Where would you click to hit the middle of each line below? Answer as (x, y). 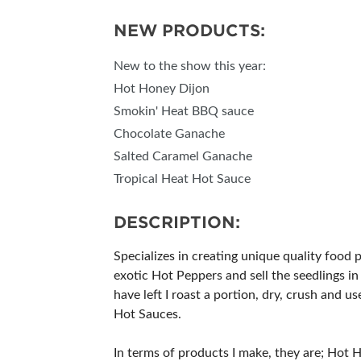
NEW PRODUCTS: (189, 31)
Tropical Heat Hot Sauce (182, 179)
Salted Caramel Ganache (183, 157)
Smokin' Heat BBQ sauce (184, 112)
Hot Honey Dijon (162, 89)
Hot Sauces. (147, 315)
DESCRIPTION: (177, 223)
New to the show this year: (190, 66)
